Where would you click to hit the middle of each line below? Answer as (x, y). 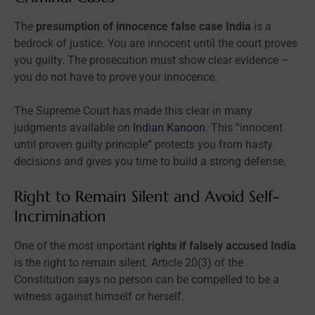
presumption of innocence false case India (143, 26)
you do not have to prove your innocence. (116, 77)
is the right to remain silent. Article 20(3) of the (129, 262)
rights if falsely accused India (222, 245)
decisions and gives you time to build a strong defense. (150, 161)
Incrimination (60, 216)
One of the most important (81, 245)
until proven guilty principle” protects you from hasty (143, 144)
